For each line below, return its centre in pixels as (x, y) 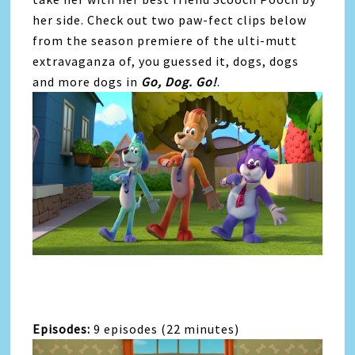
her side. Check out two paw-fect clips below (170, 20)
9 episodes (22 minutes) (165, 328)
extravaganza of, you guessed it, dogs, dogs (166, 61)
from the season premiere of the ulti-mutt (165, 40)
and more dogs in (87, 82)
